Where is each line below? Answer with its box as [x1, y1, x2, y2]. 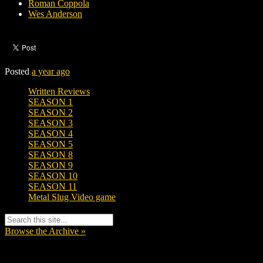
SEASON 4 [28, 129, 73, 139]
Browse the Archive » [5, 225, 86, 236]
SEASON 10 [28, 171, 77, 181]
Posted [5, 66, 32, 77]
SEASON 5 [28, 139, 73, 150]
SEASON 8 [28, 150, 73, 160]
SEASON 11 [28, 181, 77, 192]
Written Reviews [28, 86, 90, 97]
